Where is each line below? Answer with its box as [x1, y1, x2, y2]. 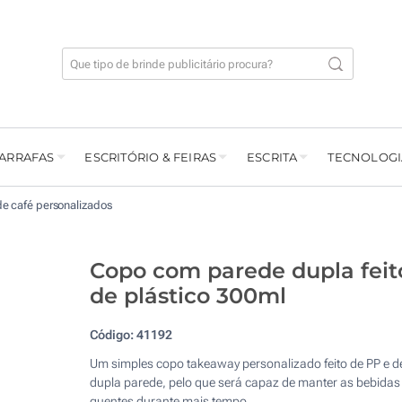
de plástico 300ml [89, 283, 286, 310]
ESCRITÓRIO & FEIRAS [84, 150, 217, 165]
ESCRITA [247, 150, 298, 165]
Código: [89, 328, 136, 343]
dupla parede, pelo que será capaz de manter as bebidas [89, 375, 400, 390]
